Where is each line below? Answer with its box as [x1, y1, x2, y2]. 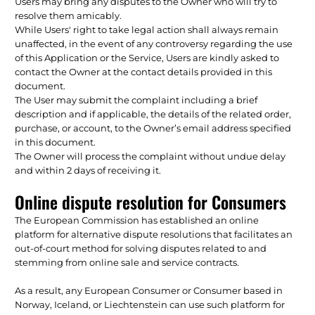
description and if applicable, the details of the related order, [15, 108, 292, 120]
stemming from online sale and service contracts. [15, 256, 240, 268]
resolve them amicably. [15, 9, 122, 21]
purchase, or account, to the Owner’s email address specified [15, 122, 292, 134]
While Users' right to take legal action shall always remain [15, 23, 279, 35]
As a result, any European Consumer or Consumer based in [15, 284, 283, 296]
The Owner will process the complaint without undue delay [15, 150, 286, 162]
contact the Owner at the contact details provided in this [15, 65, 273, 77]
